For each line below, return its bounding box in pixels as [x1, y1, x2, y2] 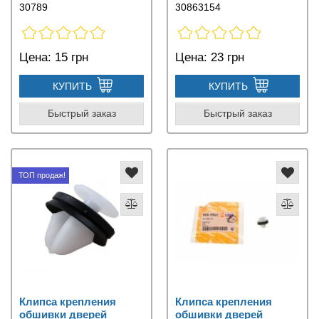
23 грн [207, 50, 244, 64]
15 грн [51, 50, 88, 64]
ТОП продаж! [19, 170, 66, 179]
